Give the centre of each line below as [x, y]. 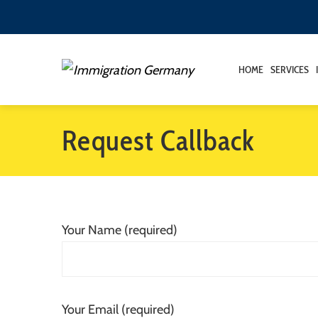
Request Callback [158, 140]
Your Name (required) [120, 230]
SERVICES [290, 70]
